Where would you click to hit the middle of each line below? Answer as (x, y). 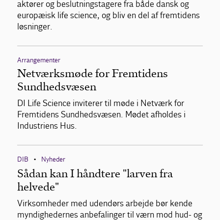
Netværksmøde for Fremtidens (93, 73)
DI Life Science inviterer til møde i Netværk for (101, 103)
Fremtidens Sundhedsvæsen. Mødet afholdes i (101, 114)
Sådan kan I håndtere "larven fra (95, 173)
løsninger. (35, 27)
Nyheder (53, 159)
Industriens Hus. (47, 126)
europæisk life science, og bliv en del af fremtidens (109, 15)
